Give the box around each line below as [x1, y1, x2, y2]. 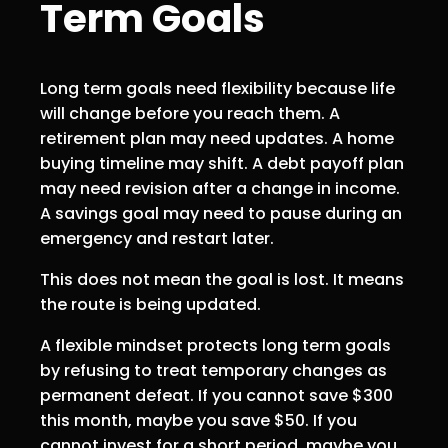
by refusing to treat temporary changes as [40, 359, 387, 383]
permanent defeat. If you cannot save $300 [40, 384, 393, 408]
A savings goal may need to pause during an [40, 202, 402, 226]
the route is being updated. [40, 293, 261, 317]
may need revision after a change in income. [40, 177, 400, 201]
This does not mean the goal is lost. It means [40, 268, 404, 292]
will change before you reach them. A [40, 102, 340, 126]
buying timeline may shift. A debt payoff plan [40, 152, 404, 176]
